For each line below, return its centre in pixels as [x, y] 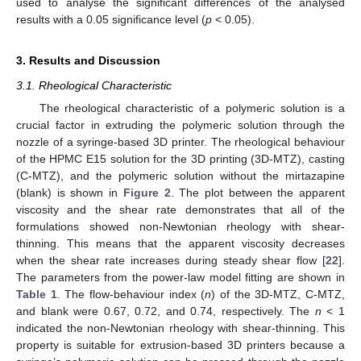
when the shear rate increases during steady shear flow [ [171, 261]
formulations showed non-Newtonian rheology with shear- [180, 227]
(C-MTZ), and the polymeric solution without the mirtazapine [180, 176]
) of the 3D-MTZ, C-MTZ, [278, 295]
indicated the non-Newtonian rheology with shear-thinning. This [180, 328]
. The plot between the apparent [258, 193]
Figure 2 [147, 193]
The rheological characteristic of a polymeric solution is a [192, 108]
